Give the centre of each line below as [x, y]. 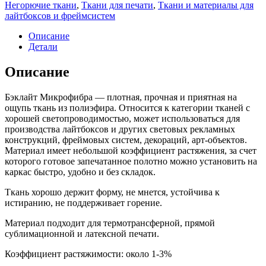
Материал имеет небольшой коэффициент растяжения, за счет [131, 150]
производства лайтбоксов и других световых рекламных [120, 129]
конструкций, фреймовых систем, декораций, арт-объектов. [126, 140]
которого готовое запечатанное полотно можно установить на [131, 161]
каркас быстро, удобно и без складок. [80, 172]
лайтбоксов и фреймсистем [60, 15]
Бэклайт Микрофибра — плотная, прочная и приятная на [121, 97]
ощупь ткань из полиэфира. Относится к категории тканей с [127, 107]
